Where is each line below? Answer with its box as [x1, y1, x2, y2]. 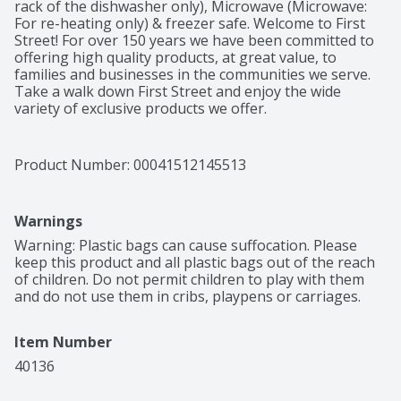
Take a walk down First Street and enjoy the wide [14, 81, 341, 102]
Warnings [14, 211, 82, 232]
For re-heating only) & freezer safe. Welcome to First [14, 13, 365, 34]
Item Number [14, 332, 112, 353]
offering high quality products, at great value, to [14, 47, 337, 68]
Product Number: [14, 155, 133, 175]
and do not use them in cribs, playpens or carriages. [14, 286, 361, 307]
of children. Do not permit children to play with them [14, 269, 364, 290]
